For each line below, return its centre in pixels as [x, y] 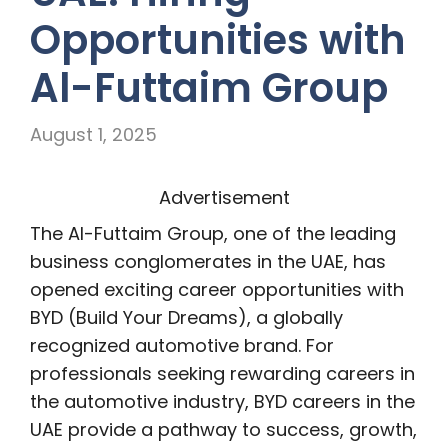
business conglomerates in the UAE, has [208, 262]
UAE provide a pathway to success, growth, [223, 430]
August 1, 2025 [93, 135]
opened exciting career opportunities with [217, 290]
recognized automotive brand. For [182, 346]
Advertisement [224, 198]
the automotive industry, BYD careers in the [222, 402]
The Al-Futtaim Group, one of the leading [213, 234]
